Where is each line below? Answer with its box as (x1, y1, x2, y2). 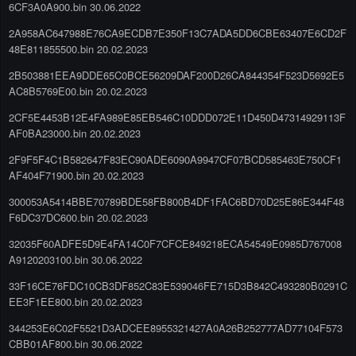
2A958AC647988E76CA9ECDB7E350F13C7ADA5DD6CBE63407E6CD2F (9, 25, 346, 41)
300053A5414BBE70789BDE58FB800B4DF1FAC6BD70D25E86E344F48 (9, 193, 344, 209)
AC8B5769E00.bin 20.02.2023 (9, 83, 147, 99)
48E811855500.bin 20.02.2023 (9, 41, 148, 56)
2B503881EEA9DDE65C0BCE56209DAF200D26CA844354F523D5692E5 (9, 67, 344, 83)
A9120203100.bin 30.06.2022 (9, 251, 142, 267)
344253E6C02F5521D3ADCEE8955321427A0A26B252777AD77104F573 (9, 319, 342, 335)
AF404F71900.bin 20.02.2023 (9, 167, 144, 183)
